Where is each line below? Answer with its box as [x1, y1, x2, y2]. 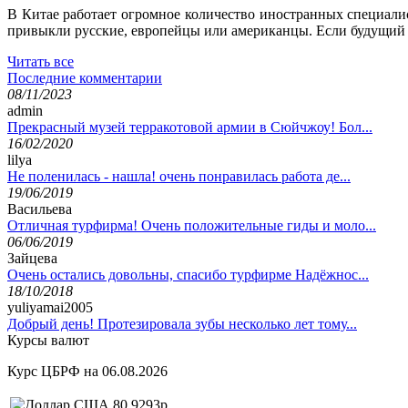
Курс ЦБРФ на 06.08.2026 [7, 362, 168, 379]
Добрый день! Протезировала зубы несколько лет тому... [7, 315, 357, 331]
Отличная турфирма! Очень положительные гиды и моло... [7, 217, 376, 233]
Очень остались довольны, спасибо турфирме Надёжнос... [7, 266, 369, 282]
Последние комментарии [7, 69, 162, 86]
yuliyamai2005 [7, 299, 93, 315]
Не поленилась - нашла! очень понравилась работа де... [7, 168, 351, 184]
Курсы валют [7, 331, 89, 348]
